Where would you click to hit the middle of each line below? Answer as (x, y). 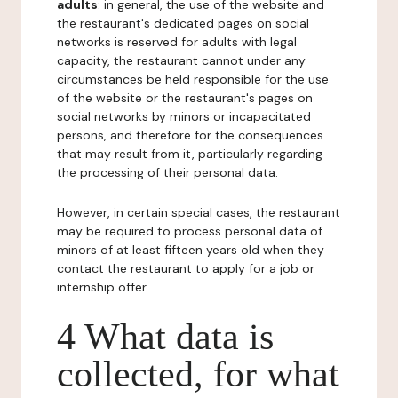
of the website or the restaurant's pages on (185, 98)
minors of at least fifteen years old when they (191, 250)
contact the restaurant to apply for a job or (186, 268)
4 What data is (165, 337)
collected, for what (198, 374)
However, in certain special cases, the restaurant (199, 212)
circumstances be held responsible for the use (193, 79)
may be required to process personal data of (190, 231)
